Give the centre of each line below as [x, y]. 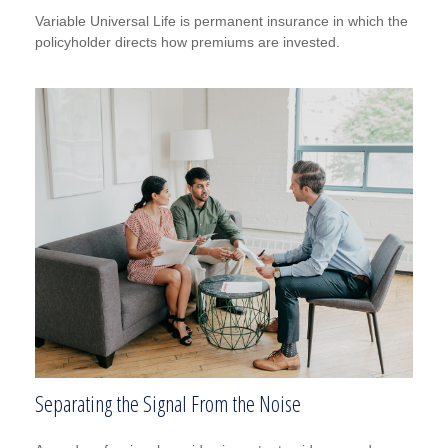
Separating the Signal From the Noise [168, 403]
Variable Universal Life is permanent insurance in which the [221, 21]
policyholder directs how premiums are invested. [187, 42]
